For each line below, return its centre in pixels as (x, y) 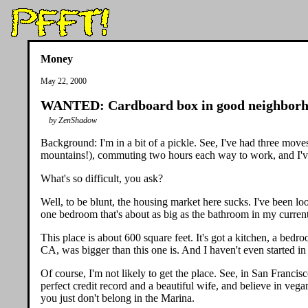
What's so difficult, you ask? (102, 178)
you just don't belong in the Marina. (118, 298)
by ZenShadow (73, 120)
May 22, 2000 (64, 81)
